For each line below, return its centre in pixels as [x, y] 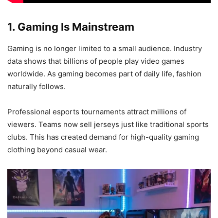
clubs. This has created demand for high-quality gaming [103, 137]
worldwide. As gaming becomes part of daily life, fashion [104, 73]
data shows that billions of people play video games [96, 61]
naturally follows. [36, 86]
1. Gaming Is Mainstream [71, 27]
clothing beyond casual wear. [57, 149]
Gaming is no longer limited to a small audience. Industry [105, 48]
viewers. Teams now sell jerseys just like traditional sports [108, 124]
